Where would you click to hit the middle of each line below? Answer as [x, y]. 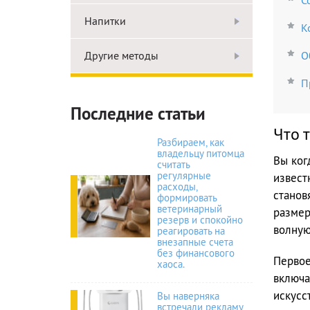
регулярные [184, 175]
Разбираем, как [191, 142]
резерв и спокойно [200, 220]
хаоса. [171, 264]
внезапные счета [195, 242]
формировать [187, 198]
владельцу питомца [201, 153]
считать [173, 164]
